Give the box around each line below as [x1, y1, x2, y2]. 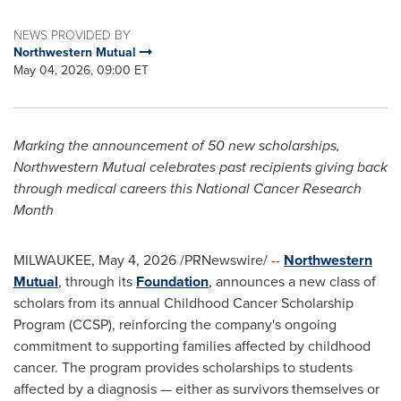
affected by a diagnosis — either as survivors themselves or [13, 379, 380, 399]
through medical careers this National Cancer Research [13, 178, 362, 199]
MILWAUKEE [13, 250, 91, 270]
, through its [58, 271, 136, 292]
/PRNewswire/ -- [176, 250, 284, 270]
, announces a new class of [209, 271, 376, 292]
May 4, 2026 [98, 250, 176, 270]
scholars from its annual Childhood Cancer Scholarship [13, 293, 354, 313]
